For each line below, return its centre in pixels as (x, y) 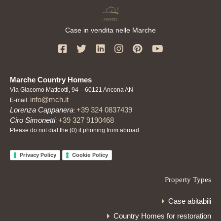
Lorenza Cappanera (42, 110)
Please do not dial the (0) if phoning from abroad (74, 130)
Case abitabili (190, 201)
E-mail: (20, 100)
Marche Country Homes (51, 80)
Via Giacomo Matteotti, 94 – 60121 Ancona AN (72, 90)
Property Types (188, 180)
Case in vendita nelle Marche (110, 30)
